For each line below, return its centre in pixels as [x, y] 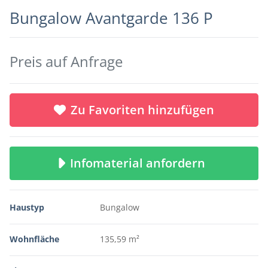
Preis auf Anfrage [66, 61]
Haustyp [27, 207]
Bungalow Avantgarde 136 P [111, 18]
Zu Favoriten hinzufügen [142, 110]
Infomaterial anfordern [141, 163]
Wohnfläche [34, 239]
